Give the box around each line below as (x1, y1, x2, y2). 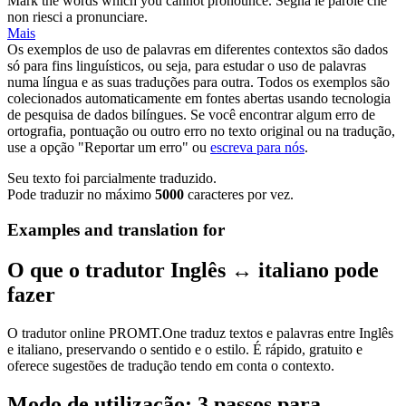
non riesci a (7, 9, 76, 25)
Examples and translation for (7, 220, 225, 240)
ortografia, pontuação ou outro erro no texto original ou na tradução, (7, 123, 395, 140)
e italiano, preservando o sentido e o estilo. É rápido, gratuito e (7, 341, 362, 357)
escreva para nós (210, 140, 304, 156)
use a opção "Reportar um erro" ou (7, 140, 210, 156)
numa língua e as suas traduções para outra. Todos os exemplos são (7, 74, 390, 91)
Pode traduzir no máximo (7, 187, 155, 203)
